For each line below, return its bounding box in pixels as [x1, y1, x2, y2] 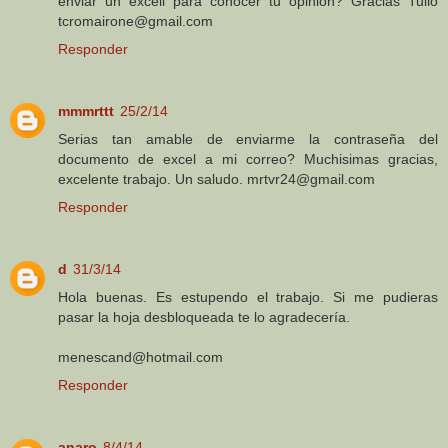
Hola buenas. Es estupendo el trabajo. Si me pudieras [58, 288, 438, 305]
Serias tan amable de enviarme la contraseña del [58, 130, 438, 147]
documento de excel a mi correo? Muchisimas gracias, [58, 150, 438, 167]
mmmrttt [58, 102, 114, 119]
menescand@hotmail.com [58, 348, 223, 365]
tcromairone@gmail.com [58, 12, 213, 29]
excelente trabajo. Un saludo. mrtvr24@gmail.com [58, 170, 375, 187]
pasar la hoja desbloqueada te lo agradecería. [58, 308, 350, 325]
